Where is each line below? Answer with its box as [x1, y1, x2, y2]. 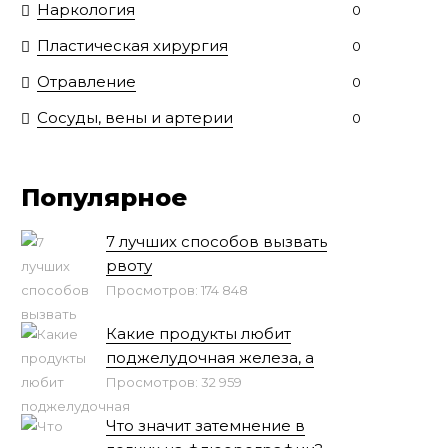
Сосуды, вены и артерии [37, 108, 233, 127]
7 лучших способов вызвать [106, 232, 327, 251]
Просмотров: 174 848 [106, 282, 248, 298]
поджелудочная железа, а [106, 348, 314, 367]
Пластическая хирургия [37, 36, 228, 55]
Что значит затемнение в [106, 416, 305, 435]
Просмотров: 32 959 [106, 374, 242, 390]
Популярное [21, 183, 187, 212]
